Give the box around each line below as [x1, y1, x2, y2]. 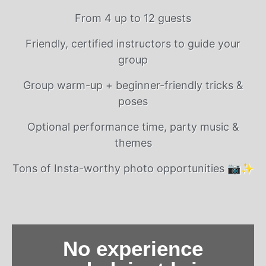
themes [114, 137, 152, 150]
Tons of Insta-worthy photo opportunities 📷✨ [12, 162, 254, 175]
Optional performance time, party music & [27, 121, 239, 134]
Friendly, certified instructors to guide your [26, 37, 240, 50]
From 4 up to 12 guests [75, 12, 191, 25]
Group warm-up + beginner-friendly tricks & [23, 79, 243, 92]
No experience [63, 237, 203, 261]
